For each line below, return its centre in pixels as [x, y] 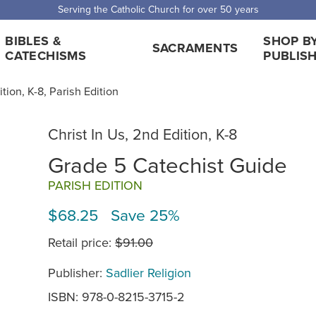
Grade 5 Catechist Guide [168, 164]
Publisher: [77, 273]
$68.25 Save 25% [114, 214]
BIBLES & [34, 41]
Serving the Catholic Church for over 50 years [158, 9]
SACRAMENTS [195, 48]
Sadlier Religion [148, 273]
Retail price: [81, 243]
